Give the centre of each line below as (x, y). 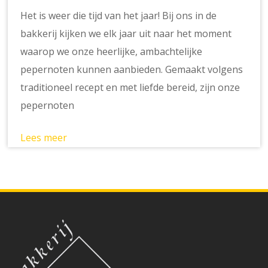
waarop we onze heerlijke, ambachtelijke (112, 51)
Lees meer (44, 137)
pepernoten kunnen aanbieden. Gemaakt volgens (132, 69)
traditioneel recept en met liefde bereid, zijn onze (130, 87)
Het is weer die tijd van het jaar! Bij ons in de (119, 15)
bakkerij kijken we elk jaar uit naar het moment (126, 33)
